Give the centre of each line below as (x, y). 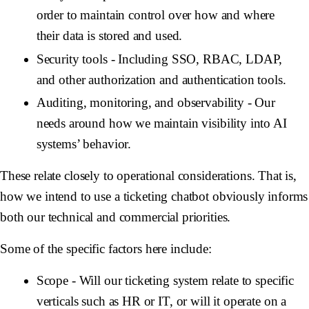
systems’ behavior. (84, 143)
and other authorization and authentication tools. (161, 79)
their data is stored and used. (109, 36)
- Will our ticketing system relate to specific (181, 280)
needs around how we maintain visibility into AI (161, 123)
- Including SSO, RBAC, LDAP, (195, 59)
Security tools (72, 59)
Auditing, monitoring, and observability (140, 102)
